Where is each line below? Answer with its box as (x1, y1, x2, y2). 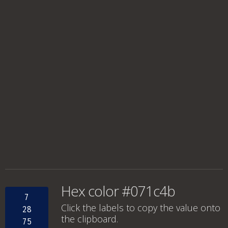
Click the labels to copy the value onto (61, 202, 220, 214)
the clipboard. (61, 213, 118, 225)
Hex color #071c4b (61, 181, 175, 201)
